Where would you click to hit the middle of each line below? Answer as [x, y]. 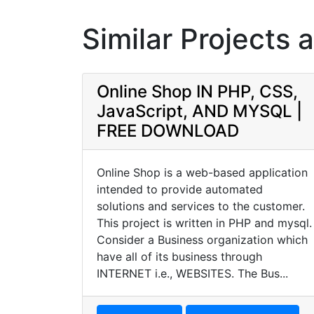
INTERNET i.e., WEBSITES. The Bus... [192, 273]
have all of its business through [179, 257]
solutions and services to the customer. [201, 206]
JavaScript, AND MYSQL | [199, 111]
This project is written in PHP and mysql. [204, 223]
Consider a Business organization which [202, 240]
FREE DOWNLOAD [168, 131]
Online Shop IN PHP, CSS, [197, 91]
